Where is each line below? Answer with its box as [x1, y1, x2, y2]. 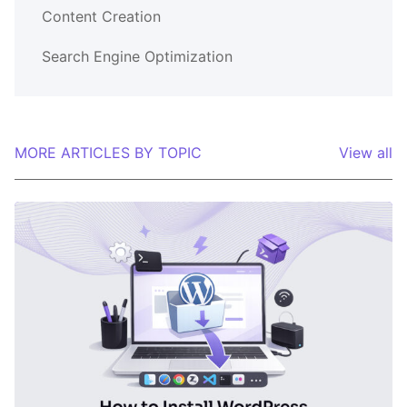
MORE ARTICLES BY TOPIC [15, 143, 202, 162]
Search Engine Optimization [42, 46, 233, 65]
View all [339, 143, 392, 162]
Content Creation [42, 6, 161, 25]
